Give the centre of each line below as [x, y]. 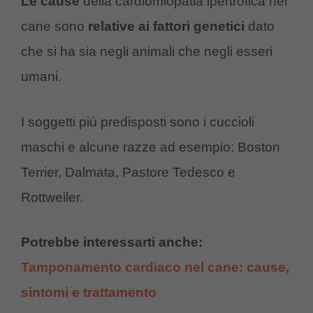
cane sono [54, 27]
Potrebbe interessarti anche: [112, 242]
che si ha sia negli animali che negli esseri [147, 52]
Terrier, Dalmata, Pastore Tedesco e [128, 172]
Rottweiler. [52, 197]
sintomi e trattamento [89, 293]
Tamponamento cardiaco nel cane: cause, [155, 268]
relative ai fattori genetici [166, 27]
